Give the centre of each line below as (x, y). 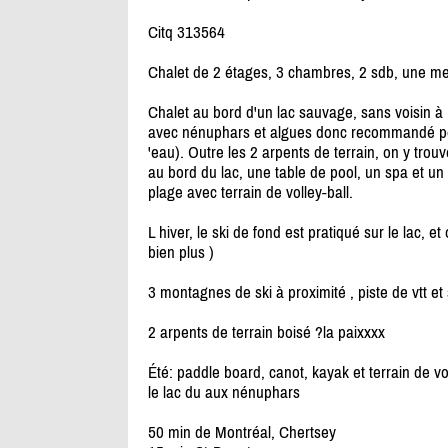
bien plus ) (180, 252)
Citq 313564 (186, 32)
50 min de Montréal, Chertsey (241, 432)
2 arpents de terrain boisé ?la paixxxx (266, 332)
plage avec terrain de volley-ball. (250, 192)
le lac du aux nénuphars (223, 392)
